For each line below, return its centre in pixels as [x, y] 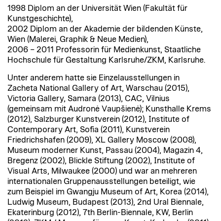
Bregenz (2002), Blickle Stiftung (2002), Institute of [101, 161]
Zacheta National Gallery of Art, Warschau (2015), [98, 88]
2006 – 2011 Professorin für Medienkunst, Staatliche [104, 50]
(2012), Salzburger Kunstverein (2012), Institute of [98, 119]
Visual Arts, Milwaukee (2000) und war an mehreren [102, 171]
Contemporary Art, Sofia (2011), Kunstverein [89, 129]
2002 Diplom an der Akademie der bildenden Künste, [105, 29]
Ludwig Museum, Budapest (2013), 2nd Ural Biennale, [106, 202]
